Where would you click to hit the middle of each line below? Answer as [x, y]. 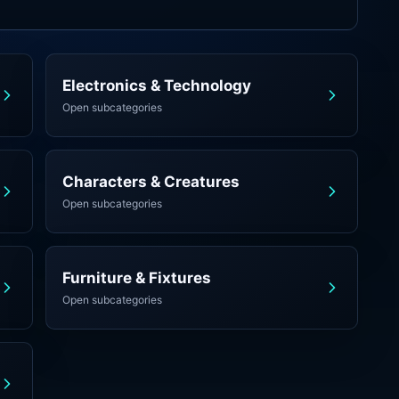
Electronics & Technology [157, 85]
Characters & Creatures [151, 182]
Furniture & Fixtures [137, 278]
